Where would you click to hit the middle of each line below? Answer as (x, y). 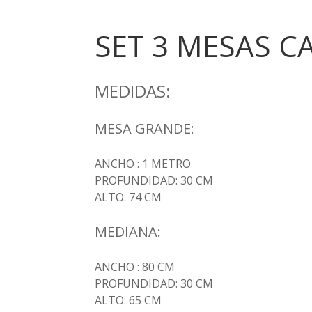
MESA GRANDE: (144, 128)
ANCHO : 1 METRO (142, 164)
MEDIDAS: (132, 91)
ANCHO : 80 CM (134, 267)
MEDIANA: (127, 232)
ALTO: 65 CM (128, 300)
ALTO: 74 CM (128, 197)
